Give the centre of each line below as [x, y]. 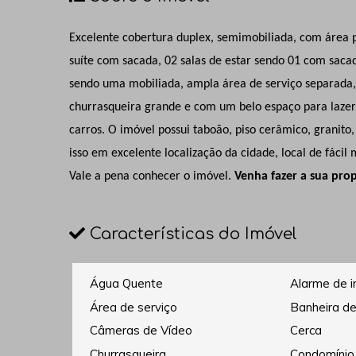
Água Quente [127, 284]
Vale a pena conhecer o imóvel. [152, 176]
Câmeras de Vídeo [141, 331]
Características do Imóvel [191, 234]
